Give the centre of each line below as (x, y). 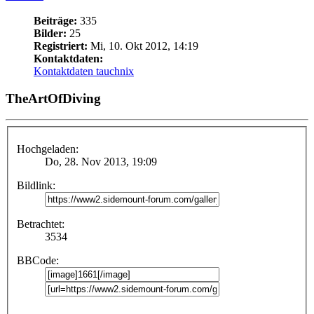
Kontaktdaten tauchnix (84, 71)
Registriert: (61, 46)
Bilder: (50, 33)
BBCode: (38, 260)
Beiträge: (55, 20)
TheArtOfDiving (53, 98)
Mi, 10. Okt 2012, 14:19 (143, 46)
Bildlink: (36, 185)
